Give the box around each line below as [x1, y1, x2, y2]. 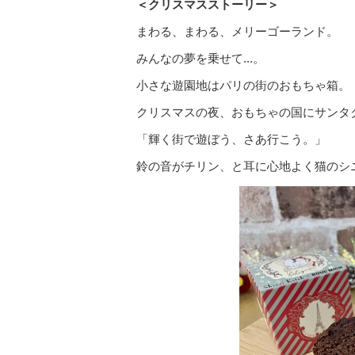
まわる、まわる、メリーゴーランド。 [136, 25, 338, 38]
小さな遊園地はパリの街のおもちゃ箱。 [136, 78, 350, 92]
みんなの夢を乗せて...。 [136, 52, 265, 65]
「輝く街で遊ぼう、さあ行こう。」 [136, 132, 326, 146]
